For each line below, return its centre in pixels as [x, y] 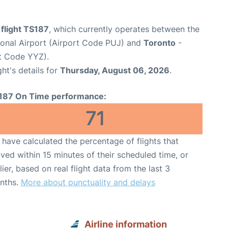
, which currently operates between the [124, 29]
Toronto [160, 43]
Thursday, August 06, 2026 [115, 70]
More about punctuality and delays [88, 182]
